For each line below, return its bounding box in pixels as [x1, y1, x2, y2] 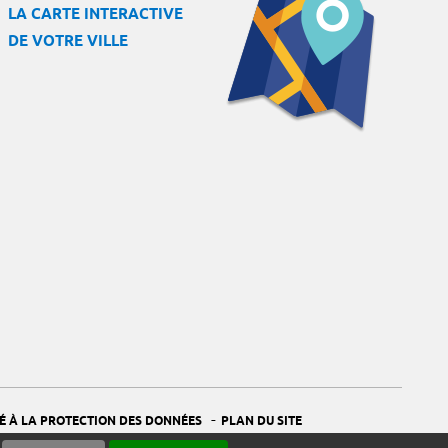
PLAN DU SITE [220, 412, 302, 430]
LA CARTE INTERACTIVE [8, 4, 183, 25]
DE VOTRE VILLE [8, 31, 128, 52]
